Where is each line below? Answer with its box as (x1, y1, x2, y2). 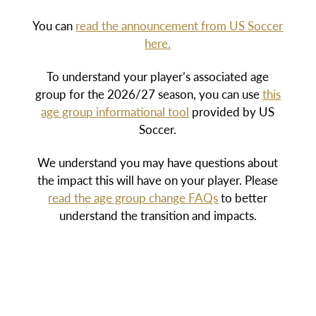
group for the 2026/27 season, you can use (35, 85, 262, 102)
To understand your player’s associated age (47, 67, 269, 85)
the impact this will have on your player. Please (37, 171, 279, 189)
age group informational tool (41, 102, 190, 120)
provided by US (189, 102, 275, 120)
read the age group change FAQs (48, 189, 219, 207)
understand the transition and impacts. (59, 207, 257, 224)
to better (218, 189, 268, 207)
